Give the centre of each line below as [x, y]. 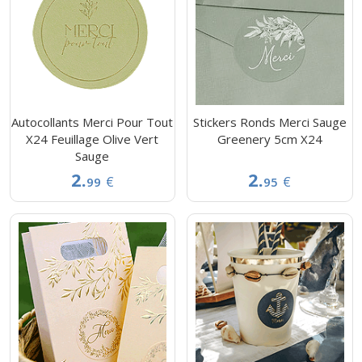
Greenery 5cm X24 [269, 139]
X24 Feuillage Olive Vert [93, 139]
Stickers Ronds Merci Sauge [269, 122]
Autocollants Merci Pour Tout [93, 122]
